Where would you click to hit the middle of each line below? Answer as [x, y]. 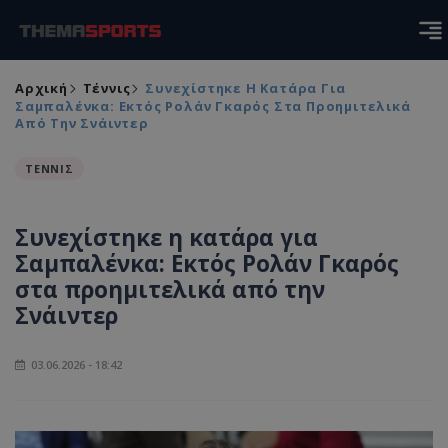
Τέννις [106, 88]
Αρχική [41, 88]
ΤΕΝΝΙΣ [49, 168]
